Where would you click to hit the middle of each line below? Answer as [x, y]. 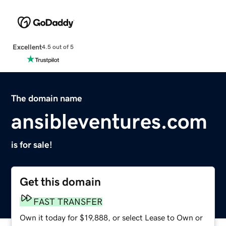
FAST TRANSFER [68, 202]
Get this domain [61, 182]
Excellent [27, 47]
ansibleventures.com [109, 121]
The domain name [47, 98]
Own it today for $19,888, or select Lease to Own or [111, 217]
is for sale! [32, 145]
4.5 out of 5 [58, 47]
